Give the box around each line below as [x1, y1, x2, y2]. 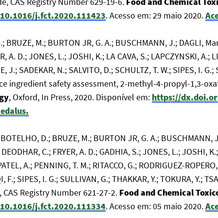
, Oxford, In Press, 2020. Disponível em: [9, 91, 152, 103]
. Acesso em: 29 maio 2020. [106, 10, 205, 21]
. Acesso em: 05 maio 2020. [106, 200, 205, 212]
